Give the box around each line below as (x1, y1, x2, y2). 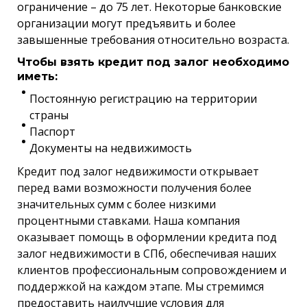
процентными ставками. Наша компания (17, 212, 240, 228)
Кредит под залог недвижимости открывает (17, 163, 259, 179)
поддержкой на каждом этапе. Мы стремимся (17, 278, 264, 294)
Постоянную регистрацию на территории (29, 90, 257, 106)
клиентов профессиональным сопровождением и (17, 262, 286, 278)
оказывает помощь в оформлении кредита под (17, 229, 277, 245)
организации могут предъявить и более (17, 15, 236, 31)
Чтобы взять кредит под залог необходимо (17, 55, 289, 69)
